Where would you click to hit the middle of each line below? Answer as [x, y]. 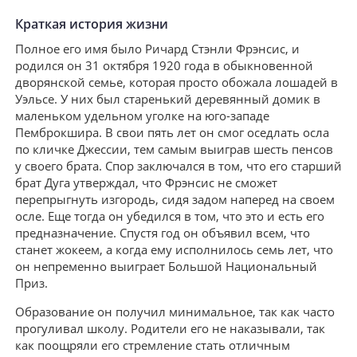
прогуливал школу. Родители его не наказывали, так [170, 328]
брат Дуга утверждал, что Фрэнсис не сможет [146, 182]
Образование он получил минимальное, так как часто [175, 312]
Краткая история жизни [92, 24]
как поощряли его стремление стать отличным [153, 345]
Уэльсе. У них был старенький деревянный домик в [168, 99]
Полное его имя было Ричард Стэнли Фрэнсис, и [157, 49]
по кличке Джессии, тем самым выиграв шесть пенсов [174, 149]
